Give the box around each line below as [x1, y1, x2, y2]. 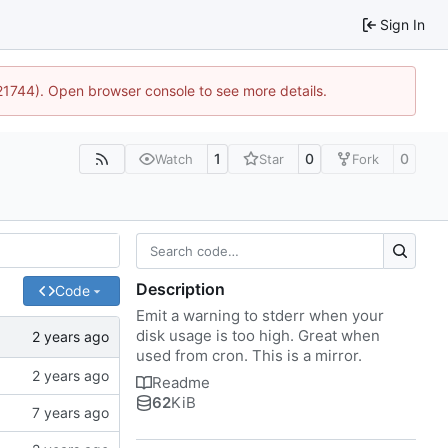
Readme [152, 372, 210, 392]
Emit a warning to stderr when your [136, 305, 384, 325]
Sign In [380, 15, 425, 33]
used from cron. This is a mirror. [136, 345, 362, 365]
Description [136, 278, 225, 299]
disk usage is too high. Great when [136, 325, 380, 345]
